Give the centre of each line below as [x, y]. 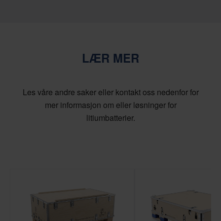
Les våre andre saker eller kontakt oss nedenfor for [110, 92]
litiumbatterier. [110, 117]
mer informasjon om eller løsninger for [110, 105]
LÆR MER [110, 57]
